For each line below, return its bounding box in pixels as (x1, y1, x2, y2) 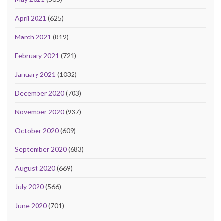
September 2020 (15, 145, 67, 153)
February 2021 (15, 51, 59, 60)
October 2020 (15, 126, 59, 135)
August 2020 (15, 163, 55, 172)
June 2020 (15, 201, 47, 210)
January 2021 (15, 70, 56, 78)
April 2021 (15, 13, 46, 22)
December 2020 (15, 88, 64, 97)
